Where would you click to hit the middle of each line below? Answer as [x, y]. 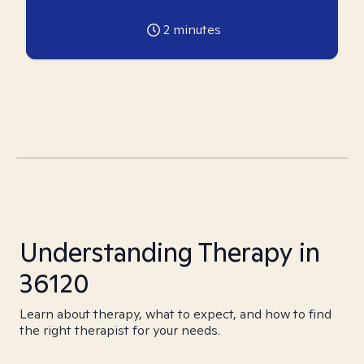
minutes [195, 30]
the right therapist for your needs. [120, 330]
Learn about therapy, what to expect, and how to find [175, 314]
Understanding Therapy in [170, 252]
